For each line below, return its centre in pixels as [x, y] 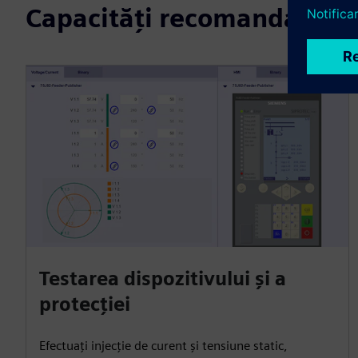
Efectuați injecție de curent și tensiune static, [163, 345]
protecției [85, 304]
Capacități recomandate [175, 18]
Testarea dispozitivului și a [163, 278]
